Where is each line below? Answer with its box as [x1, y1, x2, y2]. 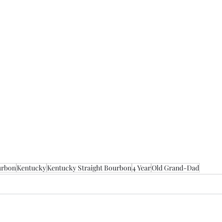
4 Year [132, 163, 151, 173]
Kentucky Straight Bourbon [47, 163, 131, 173]
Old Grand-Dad [152, 163, 199, 173]
